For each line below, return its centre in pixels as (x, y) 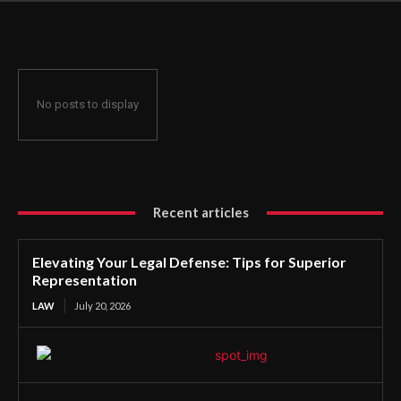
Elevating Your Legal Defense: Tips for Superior (189, 262)
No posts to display (88, 105)
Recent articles (200, 213)
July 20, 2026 (102, 306)
